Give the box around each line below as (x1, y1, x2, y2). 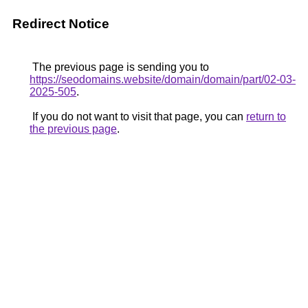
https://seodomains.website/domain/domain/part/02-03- (30, 74, 296, 85)
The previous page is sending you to (30, 61, 209, 73)
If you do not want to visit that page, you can (30, 111, 246, 122)
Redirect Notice (12, 16, 109, 31)
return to (246, 111, 286, 122)
